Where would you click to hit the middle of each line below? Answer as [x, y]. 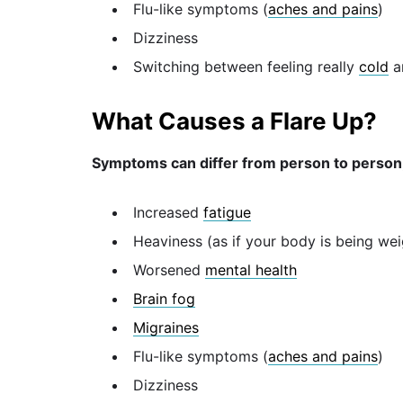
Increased [168, 213]
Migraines [166, 328]
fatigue [227, 213]
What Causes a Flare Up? [234, 121]
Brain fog [164, 299]
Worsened [169, 270]
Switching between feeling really [246, 66]
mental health [251, 270]
